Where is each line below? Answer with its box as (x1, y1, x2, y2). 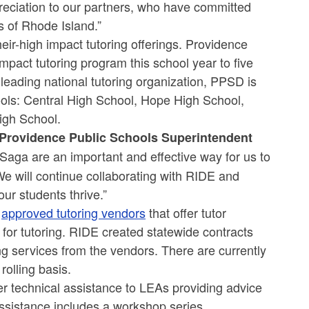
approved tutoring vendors (1, 203, 146, 222)
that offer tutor (146, 203, 227, 222)
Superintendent (161, 128, 253, 147)
